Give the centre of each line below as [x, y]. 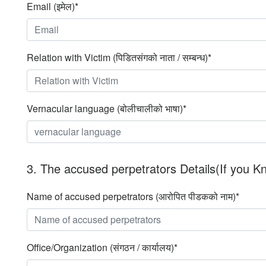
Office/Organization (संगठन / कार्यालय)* [102, 247]
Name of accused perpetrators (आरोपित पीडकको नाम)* [133, 196]
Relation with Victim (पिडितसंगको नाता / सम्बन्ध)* [119, 57]
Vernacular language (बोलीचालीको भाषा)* [107, 108]
